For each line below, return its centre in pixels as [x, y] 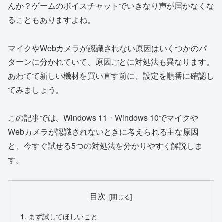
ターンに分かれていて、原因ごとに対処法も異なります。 [111, 61]
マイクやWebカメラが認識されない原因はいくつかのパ [107, 48]
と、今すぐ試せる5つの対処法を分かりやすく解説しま [105, 145]
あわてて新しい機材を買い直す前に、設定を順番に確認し [111, 75]
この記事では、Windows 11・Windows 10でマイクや [103, 117]
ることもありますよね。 [52, 19]
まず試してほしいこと [63, 216]
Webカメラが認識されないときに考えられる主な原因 [103, 131]
